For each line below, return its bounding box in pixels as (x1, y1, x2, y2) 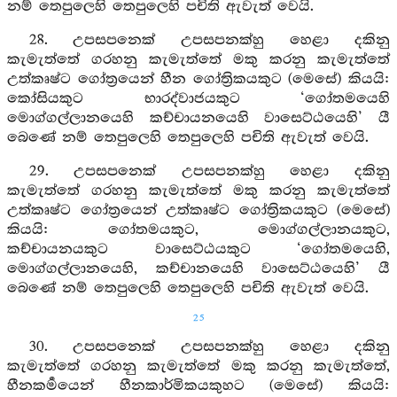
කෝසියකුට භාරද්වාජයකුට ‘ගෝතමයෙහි (7, 90, 390, 107)
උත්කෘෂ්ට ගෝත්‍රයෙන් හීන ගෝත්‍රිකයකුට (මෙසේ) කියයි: (7, 71, 390, 88)
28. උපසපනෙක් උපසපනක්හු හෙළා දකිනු (28, 32, 390, 49)
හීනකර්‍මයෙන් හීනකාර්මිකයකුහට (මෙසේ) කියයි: (7, 378, 390, 394)
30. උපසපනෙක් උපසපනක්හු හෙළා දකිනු (28, 339, 390, 355)
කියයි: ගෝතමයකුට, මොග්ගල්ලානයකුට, (7, 222, 390, 238)
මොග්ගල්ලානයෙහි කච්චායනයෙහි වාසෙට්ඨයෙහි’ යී (7, 110, 390, 127)
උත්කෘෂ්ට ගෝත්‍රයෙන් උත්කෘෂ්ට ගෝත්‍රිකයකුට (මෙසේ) (7, 202, 390, 219)
